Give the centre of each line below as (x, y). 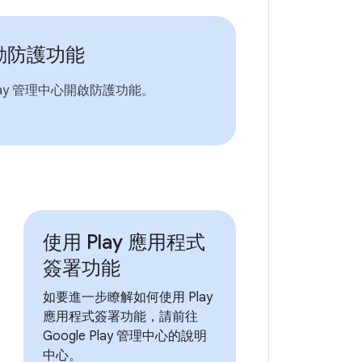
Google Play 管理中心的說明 (124, 336)
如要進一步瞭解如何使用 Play (127, 297)
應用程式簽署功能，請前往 (120, 316)
